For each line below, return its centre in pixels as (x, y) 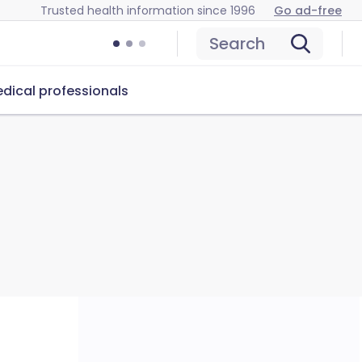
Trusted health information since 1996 (148, 10)
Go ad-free (308, 10)
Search (237, 44)
